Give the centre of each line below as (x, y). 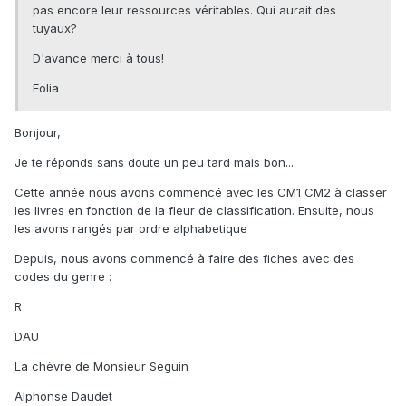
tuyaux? (55, 29)
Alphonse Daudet (63, 396)
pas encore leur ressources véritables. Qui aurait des (184, 10)
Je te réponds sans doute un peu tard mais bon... (154, 163)
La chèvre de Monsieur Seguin (101, 367)
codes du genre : (63, 277)
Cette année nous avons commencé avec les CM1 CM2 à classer (201, 193)
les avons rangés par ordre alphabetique (131, 229)
